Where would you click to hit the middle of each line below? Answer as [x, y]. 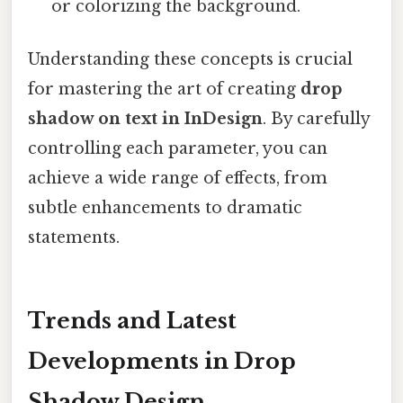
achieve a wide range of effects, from [178, 179]
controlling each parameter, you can [178, 149]
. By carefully [316, 119]
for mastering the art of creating [164, 90]
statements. [74, 238]
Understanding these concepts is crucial [190, 60]
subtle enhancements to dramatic [165, 208]
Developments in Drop [162, 361]
